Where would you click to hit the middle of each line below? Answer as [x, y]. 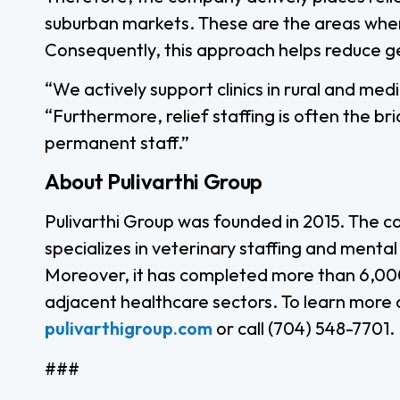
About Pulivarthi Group [154, 182]
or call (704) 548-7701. [304, 329]
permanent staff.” [117, 142]
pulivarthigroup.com [129, 329]
